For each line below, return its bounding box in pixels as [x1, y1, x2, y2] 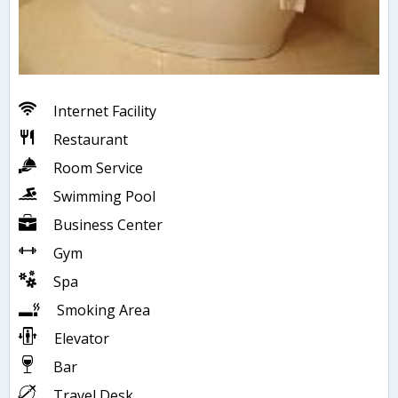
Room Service [53, 157, 143, 178]
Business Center [53, 214, 163, 235]
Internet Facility [53, 100, 156, 121]
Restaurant [53, 129, 128, 149]
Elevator [54, 328, 109, 348]
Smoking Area [57, 299, 150, 320]
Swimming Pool [53, 186, 155, 206]
